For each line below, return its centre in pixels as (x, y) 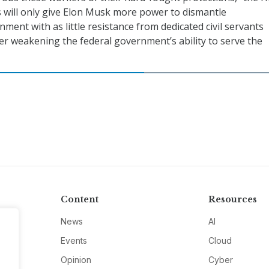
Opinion (76, 260)
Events (74, 241)
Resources (233, 200)
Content (79, 200)
